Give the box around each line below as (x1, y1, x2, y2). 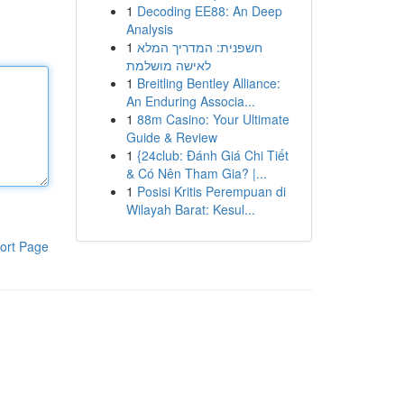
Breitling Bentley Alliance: (136, 74, 280, 92)
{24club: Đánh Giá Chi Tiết (136, 146, 289, 164)
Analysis (125, 20, 173, 38)
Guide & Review (125, 128, 217, 146)
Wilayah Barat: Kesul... (125, 200, 255, 218)
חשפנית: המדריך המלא (136, 38, 262, 56)
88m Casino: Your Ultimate (136, 110, 289, 128)
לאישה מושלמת (125, 56, 211, 74)
